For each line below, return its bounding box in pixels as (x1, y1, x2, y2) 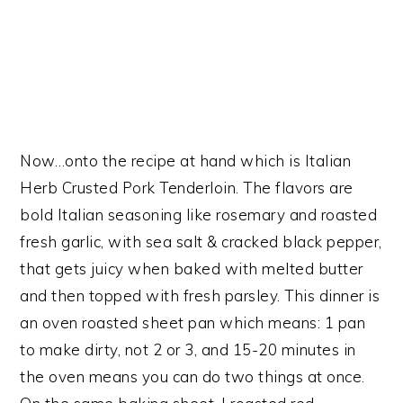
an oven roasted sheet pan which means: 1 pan (20, 312, 366, 332)
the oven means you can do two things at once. (20, 366, 365, 386)
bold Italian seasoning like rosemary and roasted (20, 204, 378, 224)
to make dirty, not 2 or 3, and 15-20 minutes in (20, 339, 356, 359)
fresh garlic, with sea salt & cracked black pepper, (20, 231, 382, 251)
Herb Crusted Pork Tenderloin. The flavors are (20, 177, 354, 197)
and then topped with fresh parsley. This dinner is (20, 285, 381, 305)
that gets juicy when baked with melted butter (20, 258, 363, 278)
